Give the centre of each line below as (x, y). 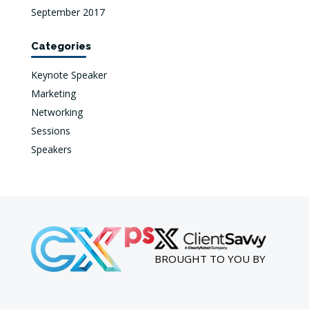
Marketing (53, 94)
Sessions (50, 131)
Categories (61, 47)
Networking (57, 112)
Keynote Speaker (69, 75)
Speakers (51, 150)
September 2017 (68, 12)
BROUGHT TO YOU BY (210, 259)
